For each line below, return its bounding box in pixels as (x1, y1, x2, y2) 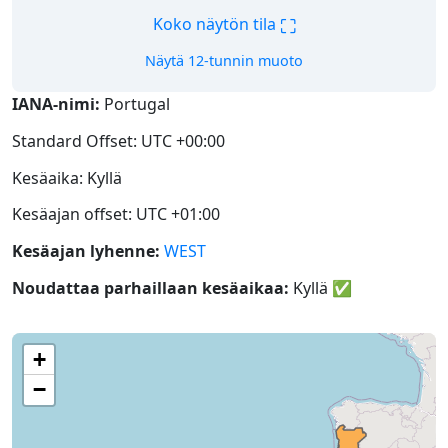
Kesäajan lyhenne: (12, 240, 160, 263)
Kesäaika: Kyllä (12, 166, 122, 189)
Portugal (100, 93, 170, 115)
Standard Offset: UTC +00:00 (12, 129, 225, 152)
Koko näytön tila (152, 13, 280, 36)
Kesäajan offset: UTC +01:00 (12, 203, 220, 226)
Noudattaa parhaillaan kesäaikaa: (12, 276, 289, 299)
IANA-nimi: (12, 93, 100, 115)
